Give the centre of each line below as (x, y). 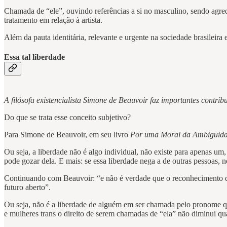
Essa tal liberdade (34, 57)
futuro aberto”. (27, 187)
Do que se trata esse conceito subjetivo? (67, 117)
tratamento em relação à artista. (53, 20)
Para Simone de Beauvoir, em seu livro (67, 134)
